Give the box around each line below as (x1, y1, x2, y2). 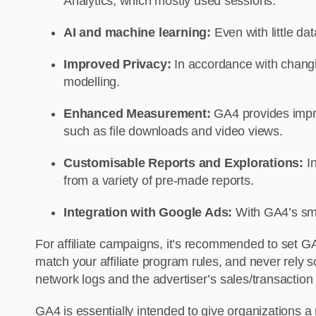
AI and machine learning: (63, 25, 211, 40)
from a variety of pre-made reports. (63, 174, 257, 188)
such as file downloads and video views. (63, 124, 286, 139)
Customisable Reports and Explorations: (63, 156, 307, 171)
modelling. (63, 75, 123, 90)
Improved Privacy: (63, 57, 171, 72)
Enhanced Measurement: (63, 107, 214, 121)
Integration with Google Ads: (63, 205, 236, 220)
